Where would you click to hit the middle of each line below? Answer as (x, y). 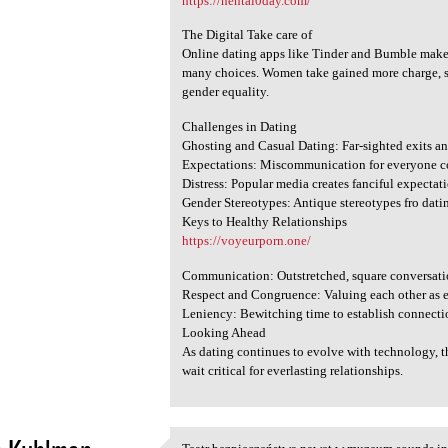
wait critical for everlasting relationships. (293, 370)
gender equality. (226, 92)
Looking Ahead (224, 332)
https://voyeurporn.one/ (247, 240)
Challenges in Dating (240, 126)
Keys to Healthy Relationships (265, 221)
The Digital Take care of (247, 35)
